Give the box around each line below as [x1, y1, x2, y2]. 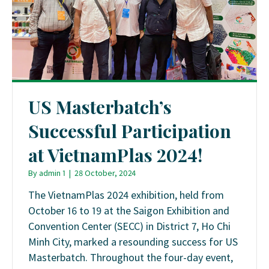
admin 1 [39, 168, 65, 179]
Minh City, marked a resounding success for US [28, 234, 238, 249]
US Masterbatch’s [28, 95, 172, 119]
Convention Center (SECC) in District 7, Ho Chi [28, 219, 231, 233]
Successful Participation [28, 119, 231, 144]
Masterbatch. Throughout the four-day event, [28, 250, 233, 264]
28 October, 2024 [74, 168, 136, 179]
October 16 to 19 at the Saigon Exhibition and [28, 203, 229, 217]
